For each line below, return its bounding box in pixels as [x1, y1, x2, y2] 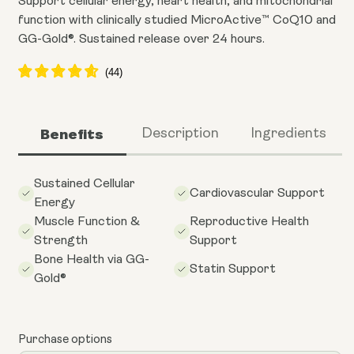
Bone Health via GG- [34, 253, 149, 266]
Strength [34, 234, 88, 247]
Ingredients [250, 126, 326, 141]
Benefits [40, 126, 104, 142]
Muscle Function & [34, 215, 140, 228]
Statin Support [190, 262, 276, 276]
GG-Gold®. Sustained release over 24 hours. [18, 32, 265, 46]
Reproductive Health [190, 215, 309, 228]
